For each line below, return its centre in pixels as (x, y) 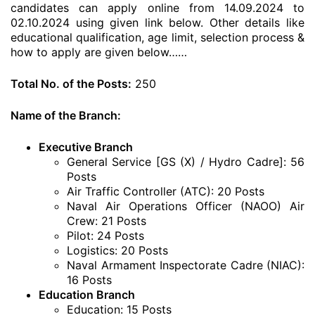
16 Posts (89, 280)
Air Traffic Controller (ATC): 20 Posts (166, 191)
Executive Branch (86, 147)
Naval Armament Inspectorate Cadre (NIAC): (186, 265)
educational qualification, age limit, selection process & (157, 37)
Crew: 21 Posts (107, 221)
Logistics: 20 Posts (117, 250)
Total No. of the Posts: (71, 84)
